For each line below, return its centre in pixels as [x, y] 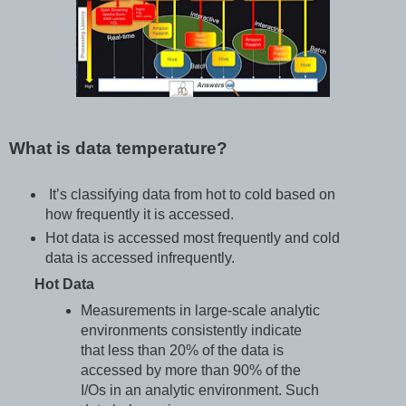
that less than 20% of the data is [183, 350]
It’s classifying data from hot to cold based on [190, 195]
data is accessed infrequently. [141, 258]
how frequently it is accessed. [141, 215]
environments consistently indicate [192, 330]
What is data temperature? [118, 149]
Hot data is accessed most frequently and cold [192, 238]
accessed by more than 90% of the [191, 370]
